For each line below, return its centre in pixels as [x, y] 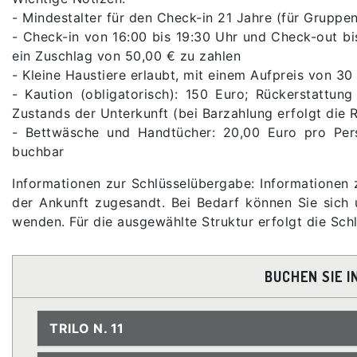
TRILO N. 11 [87, 328]
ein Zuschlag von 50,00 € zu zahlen [126, 55]
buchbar [38, 151]
